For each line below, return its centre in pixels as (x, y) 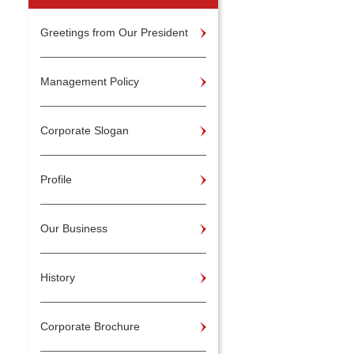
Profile (56, 179)
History (58, 277)
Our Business (74, 228)
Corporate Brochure (90, 326)
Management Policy (90, 81)
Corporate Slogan (85, 130)
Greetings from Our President (114, 32)
